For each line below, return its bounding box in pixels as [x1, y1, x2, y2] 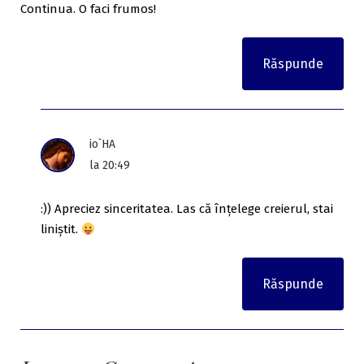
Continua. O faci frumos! [20, 2, 156, 17]
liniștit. [41, 222, 81, 237]
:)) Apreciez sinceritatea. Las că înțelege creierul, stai [41, 201, 333, 217]
